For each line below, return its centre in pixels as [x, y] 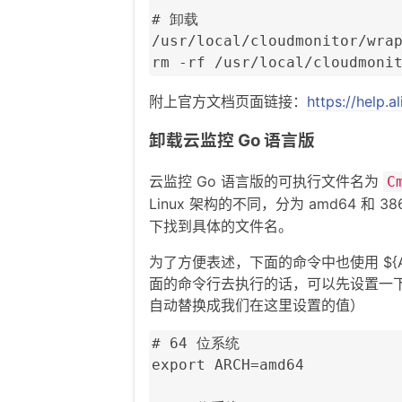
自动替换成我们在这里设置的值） [257, 306]
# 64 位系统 [196, 344]
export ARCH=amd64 [228, 365]
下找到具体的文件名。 [221, 227]
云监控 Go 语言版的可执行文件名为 [266, 182]
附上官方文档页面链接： [228, 101]
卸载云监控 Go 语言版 [232, 141]
